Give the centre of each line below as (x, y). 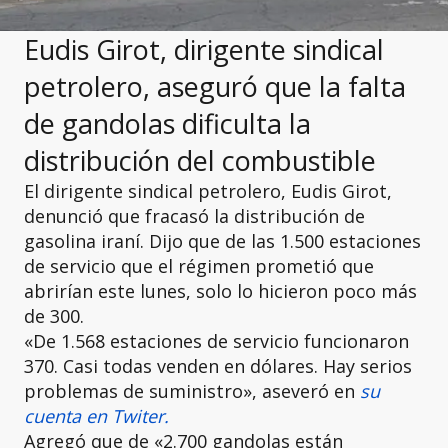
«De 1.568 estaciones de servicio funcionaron (216, 340)
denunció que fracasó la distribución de (194, 215)
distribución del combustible (200, 160)
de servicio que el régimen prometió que (199, 265)
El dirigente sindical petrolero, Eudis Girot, (208, 190)
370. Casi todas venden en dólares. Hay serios (218, 365)
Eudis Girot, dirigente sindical (204, 49)
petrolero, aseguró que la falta (215, 86)
